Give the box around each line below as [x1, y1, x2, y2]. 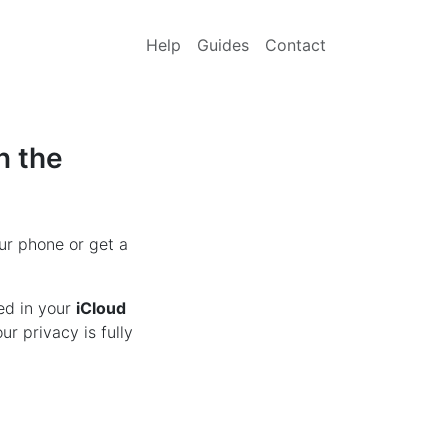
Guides [197, 34, 249, 55]
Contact [265, 34, 326, 55]
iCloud [75, 297, 126, 318]
